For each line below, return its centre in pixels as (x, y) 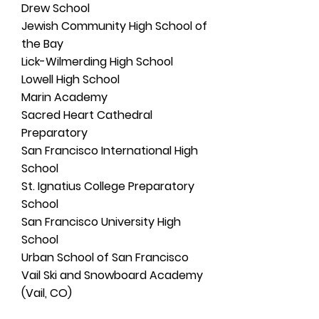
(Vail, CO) (48, 293)
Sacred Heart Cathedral (87, 115)
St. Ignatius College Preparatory (108, 186)
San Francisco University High (101, 222)
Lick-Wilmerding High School (97, 62)
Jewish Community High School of (114, 26)
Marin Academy (64, 97)
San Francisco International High (110, 151)
